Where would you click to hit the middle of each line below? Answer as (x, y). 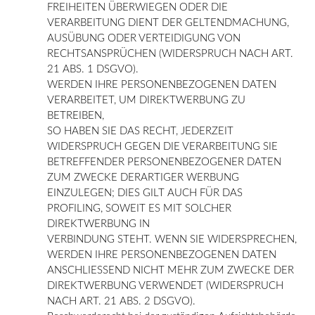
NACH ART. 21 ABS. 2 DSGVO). (121, 301)
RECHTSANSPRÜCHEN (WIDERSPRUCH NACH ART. (170, 53)
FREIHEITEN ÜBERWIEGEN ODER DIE (137, 7)
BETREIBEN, (76, 115)
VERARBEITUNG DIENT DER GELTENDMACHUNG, (168, 22)
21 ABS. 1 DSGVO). (93, 69)
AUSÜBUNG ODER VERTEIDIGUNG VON (144, 38)
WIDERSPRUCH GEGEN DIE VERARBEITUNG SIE (162, 146)
